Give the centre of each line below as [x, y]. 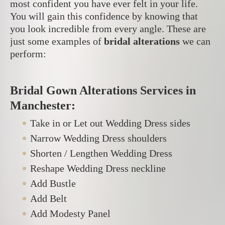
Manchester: [43, 105]
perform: [28, 53]
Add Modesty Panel [70, 213]
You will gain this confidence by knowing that [104, 16]
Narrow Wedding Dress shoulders [98, 138]
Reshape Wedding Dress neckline [98, 168]
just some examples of [57, 41]
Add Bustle [53, 183]
